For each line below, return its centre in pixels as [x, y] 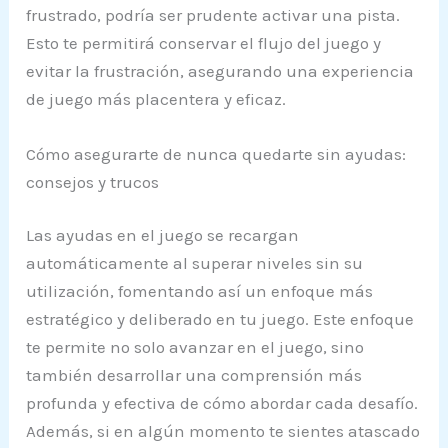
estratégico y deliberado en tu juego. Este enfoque [220, 319]
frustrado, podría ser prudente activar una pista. [213, 14]
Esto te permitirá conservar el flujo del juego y [204, 42]
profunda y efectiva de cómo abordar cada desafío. [222, 403]
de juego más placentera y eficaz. [156, 98]
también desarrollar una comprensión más [194, 375]
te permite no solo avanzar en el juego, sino [195, 347]
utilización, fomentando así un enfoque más [200, 291]
